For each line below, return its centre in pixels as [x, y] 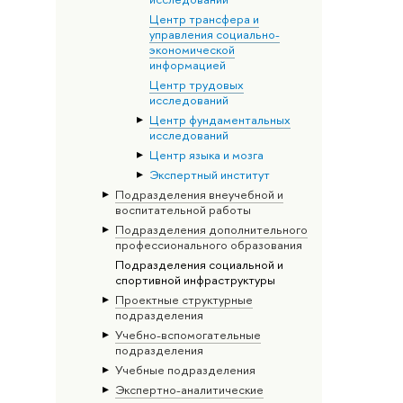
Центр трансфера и [204, 18]
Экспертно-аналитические [189, 389]
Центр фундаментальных [219, 119]
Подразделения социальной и [199, 264]
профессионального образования [208, 244]
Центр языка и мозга [206, 154]
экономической [192, 49]
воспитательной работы [183, 209]
